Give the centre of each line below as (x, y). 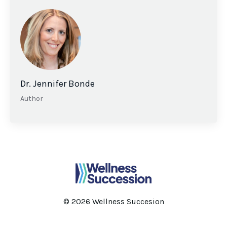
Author (32, 99)
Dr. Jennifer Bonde (58, 84)
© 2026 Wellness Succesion (113, 202)
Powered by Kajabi (113, 218)
